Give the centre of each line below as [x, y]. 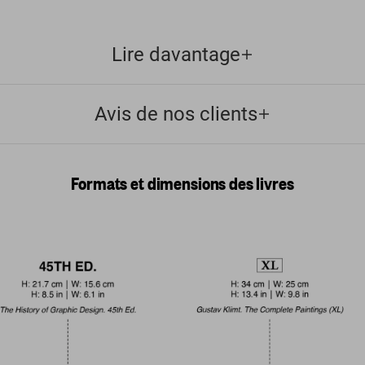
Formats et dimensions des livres [182, 183]
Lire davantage [176, 55]
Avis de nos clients [176, 114]
